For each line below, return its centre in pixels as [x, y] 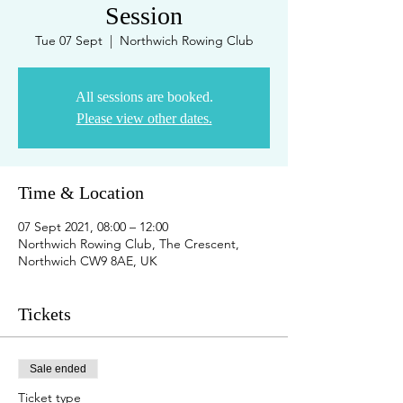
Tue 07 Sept [68, 40]
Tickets [45, 314]
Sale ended [58, 369]
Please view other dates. [144, 118]
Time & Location [81, 193]
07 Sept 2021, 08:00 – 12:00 [93, 227]
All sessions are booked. [144, 97]
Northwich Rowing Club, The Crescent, [129, 244]
